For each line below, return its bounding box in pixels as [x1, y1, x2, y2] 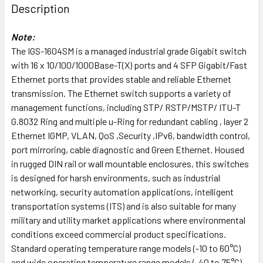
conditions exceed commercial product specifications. [11, 228, 226, 240]
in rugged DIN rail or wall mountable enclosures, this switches [11, 157, 249, 169]
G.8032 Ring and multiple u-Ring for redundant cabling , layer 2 [11, 115, 248, 127]
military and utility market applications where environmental [11, 214, 245, 225]
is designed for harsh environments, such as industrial [11, 171, 220, 183]
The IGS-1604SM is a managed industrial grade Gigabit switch [11, 45, 247, 56]
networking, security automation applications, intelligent [11, 186, 234, 197]
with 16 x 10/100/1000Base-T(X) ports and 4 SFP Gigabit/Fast [11, 59, 247, 70]
